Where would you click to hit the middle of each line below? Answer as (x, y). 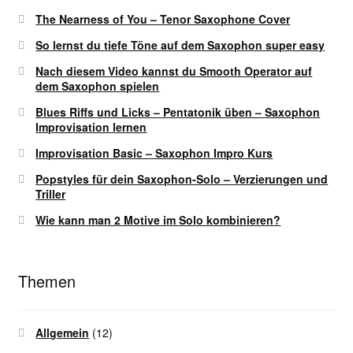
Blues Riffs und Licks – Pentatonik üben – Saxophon (178, 111)
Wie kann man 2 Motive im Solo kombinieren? (158, 219)
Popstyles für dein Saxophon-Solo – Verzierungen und (182, 178)
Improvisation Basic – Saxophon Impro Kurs (154, 152)
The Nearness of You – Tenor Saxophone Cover (163, 19)
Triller (51, 193)
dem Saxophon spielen (98, 85)
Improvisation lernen (91, 126)
